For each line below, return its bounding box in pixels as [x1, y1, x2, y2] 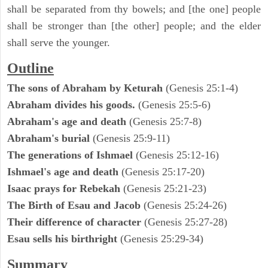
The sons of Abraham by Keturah [7, 82, 166, 95]
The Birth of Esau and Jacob [7, 199, 144, 212]
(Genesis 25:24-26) [144, 199, 227, 212]
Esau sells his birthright [7, 233, 120, 245]
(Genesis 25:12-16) [136, 149, 219, 162]
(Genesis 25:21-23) [123, 182, 206, 195]
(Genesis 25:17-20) [121, 166, 205, 178]
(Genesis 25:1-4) [166, 82, 238, 95]
